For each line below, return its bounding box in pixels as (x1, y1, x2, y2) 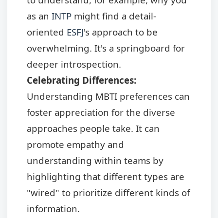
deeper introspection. (27, 57, 121, 70)
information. (27, 202, 80, 215)
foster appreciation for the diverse (27, 106, 175, 118)
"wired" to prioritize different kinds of (27, 186, 190, 199)
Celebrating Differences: (27, 73, 136, 86)
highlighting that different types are (27, 170, 184, 182)
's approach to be (84, 25, 158, 38)
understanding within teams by (27, 154, 163, 166)
